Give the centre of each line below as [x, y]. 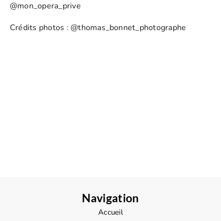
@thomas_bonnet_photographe [129, 27]
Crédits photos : [40, 27]
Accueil [110, 212]
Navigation [110, 198]
